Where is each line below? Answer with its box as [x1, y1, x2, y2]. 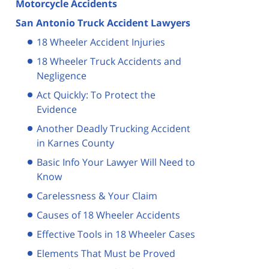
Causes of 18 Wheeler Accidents [37, 208, 180, 222]
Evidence [37, 102, 77, 116]
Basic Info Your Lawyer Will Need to [37, 155, 195, 169]
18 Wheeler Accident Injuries [37, 35, 165, 49]
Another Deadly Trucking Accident [37, 121, 190, 135]
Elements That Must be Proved [37, 246, 175, 260]
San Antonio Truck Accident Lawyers [16, 16, 190, 29]
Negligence [37, 68, 86, 82]
